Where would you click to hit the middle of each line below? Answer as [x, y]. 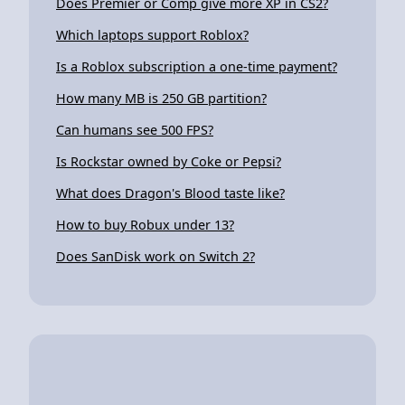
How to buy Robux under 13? [145, 224]
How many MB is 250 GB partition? [161, 98]
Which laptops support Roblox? [152, 34]
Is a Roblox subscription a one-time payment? [197, 66]
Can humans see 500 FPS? [135, 129]
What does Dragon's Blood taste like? [170, 193]
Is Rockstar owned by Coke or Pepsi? [169, 161]
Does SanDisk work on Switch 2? [155, 256]
